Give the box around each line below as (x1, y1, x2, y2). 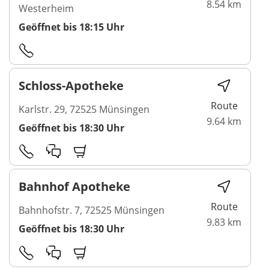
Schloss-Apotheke (19, 77, 124, 94)
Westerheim (19, 1, 74, 15)
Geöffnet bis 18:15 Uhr (19, 20, 124, 34)
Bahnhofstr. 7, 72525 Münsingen (19, 204, 165, 217)
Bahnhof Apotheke (19, 178, 130, 195)
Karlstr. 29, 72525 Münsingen (19, 102, 150, 116)
